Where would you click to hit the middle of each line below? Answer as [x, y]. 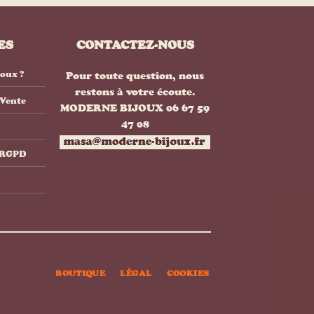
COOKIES [188, 274]
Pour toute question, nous [135, 76]
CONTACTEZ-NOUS [135, 45]
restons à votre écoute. [135, 92]
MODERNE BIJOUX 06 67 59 [135, 108]
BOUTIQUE [81, 274]
